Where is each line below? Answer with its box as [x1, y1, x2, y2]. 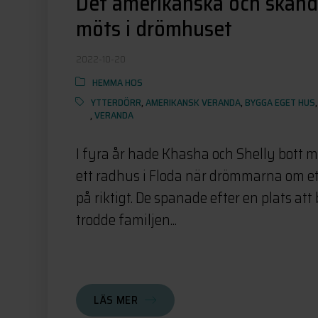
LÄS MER [94, 290, 138, 309]
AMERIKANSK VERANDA [146, 94, 241, 110]
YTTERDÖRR [91, 94, 142, 110]
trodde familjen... [76, 207, 177, 231]
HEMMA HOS [92, 74, 143, 90]
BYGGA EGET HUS [245, 94, 316, 110]
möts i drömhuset [76, 11, 233, 45]
